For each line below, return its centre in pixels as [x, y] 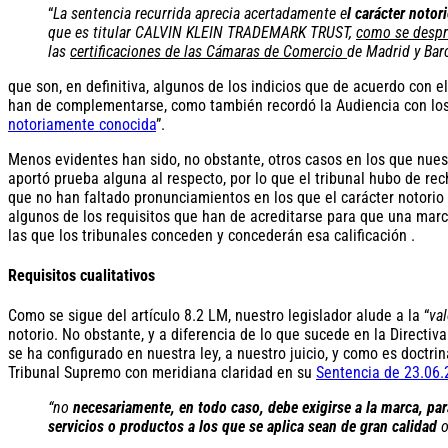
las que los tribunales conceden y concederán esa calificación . [211, 235]
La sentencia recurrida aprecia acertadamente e [200, 13]
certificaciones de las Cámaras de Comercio [208, 51]
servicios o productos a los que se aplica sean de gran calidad [244, 427]
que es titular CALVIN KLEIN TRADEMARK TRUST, [202, 32]
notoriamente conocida [82, 124]
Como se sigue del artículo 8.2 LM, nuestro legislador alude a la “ [218, 316]
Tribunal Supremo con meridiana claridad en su [162, 373]
